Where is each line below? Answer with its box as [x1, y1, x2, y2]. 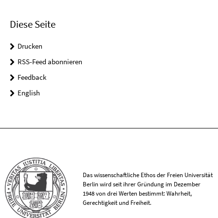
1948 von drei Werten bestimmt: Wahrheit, [83, 189, 192, 198]
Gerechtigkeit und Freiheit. [83, 199, 152, 207]
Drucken [18, 41, 42, 51]
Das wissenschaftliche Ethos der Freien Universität [83, 171, 213, 180]
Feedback [18, 72, 46, 82]
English [18, 88, 40, 97]
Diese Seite [10, 17, 55, 31]
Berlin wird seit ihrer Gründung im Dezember [83, 180, 201, 189]
